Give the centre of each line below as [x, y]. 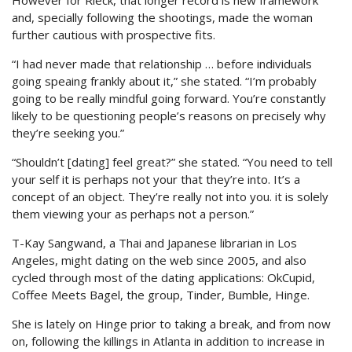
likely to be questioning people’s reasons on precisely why [169, 115]
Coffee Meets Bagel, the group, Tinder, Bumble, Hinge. [161, 295]
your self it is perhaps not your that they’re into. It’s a [156, 179]
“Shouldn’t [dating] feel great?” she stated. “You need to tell [172, 162]
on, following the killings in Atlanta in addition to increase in [168, 341]
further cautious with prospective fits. [114, 35]
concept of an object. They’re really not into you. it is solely [170, 196]
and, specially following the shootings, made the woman [162, 17]
